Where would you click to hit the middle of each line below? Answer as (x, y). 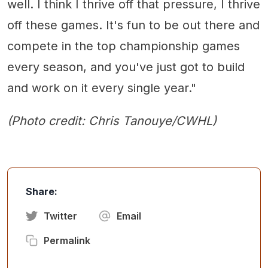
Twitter (60, 216)
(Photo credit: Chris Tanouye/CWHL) (112, 121)
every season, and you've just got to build (126, 67)
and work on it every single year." (102, 88)
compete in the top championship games (124, 46)
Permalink (67, 240)
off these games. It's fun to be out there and (133, 25)
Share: (42, 191)
